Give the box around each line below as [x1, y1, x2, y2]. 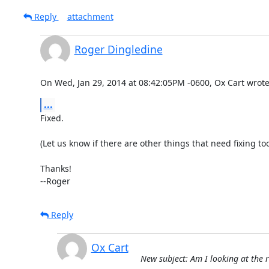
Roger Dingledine [74, 41, 163, 56]
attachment [67, 10, 113, 22]
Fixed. [40, 112, 64, 124]
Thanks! [40, 162, 71, 174]
